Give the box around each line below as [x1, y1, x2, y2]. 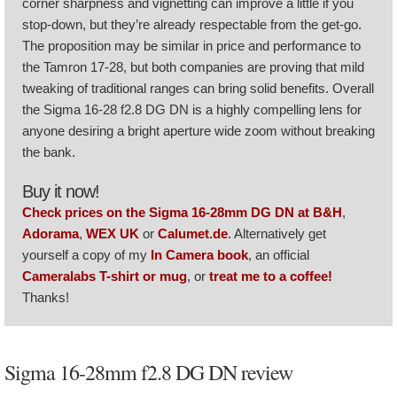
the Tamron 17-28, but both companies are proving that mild [22, 59, 364, 74]
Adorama [22, 226, 79, 241]
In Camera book [151, 247, 248, 262]
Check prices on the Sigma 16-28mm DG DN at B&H [22, 205, 342, 220]
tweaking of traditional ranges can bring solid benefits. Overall [22, 81, 374, 96]
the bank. [22, 144, 75, 160]
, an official [248, 247, 309, 262]
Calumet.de [158, 226, 228, 241]
